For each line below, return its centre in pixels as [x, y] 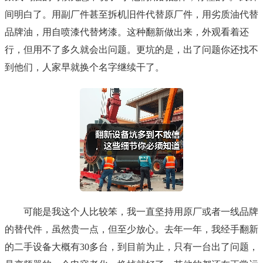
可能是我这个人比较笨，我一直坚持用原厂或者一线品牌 [141, 212]
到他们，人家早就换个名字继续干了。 [85, 68]
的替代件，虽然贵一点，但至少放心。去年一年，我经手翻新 [131, 230]
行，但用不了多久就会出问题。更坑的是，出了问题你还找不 [131, 50]
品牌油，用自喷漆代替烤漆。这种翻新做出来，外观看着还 [127, 32]
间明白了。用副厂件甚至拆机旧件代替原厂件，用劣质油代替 [131, 15]
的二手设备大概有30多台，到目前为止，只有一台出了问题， [131, 247]
